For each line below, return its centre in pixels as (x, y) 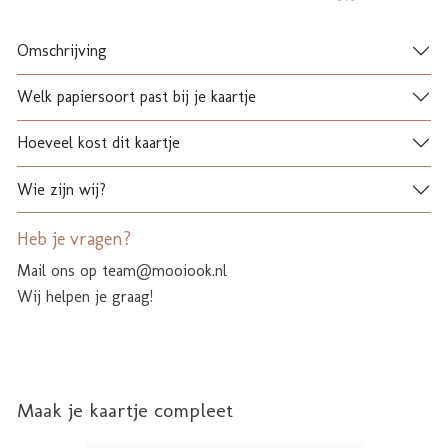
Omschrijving (62, 50)
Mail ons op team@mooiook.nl (122, 271)
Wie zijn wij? (61, 189)
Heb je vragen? (74, 239)
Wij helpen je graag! (85, 297)
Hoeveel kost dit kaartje (98, 143)
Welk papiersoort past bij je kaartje (136, 97)
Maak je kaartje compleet (125, 410)
